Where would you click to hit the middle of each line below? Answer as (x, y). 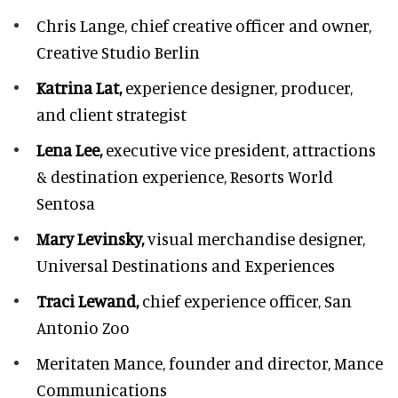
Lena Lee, (69, 149)
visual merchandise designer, (256, 238)
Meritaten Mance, (101, 362)
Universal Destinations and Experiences (186, 265)
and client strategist (111, 114)
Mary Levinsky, (92, 238)
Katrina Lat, (81, 87)
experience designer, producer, (239, 87)
